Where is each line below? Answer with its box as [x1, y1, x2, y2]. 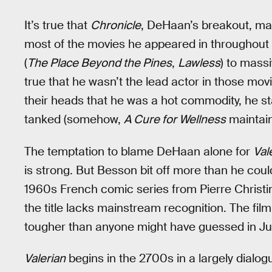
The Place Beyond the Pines [27, 55, 172, 71]
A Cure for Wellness [124, 112, 226, 127]
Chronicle [90, 18, 141, 33]
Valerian [24, 251, 66, 267]
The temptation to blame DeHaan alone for [24, 143, 253, 159]
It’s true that [24, 18, 90, 33]
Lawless [178, 55, 220, 71]
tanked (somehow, [24, 112, 124, 127]
